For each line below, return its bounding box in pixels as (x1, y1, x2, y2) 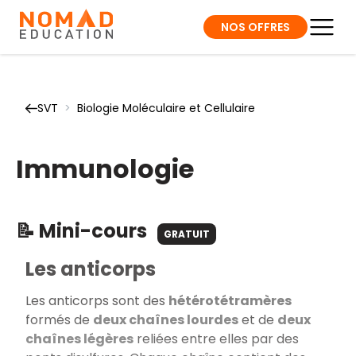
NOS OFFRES (221, 18, 290, 35)
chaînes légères (25, 329, 133, 348)
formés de (25, 310, 93, 329)
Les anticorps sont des (25, 291, 168, 310)
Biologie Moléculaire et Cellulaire (77, 100, 255, 116)
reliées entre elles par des (133, 329, 299, 348)
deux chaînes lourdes (93, 310, 238, 329)
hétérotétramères (168, 291, 292, 310)
